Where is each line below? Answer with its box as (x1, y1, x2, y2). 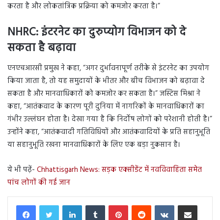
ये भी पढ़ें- (7, 164, 37, 176)
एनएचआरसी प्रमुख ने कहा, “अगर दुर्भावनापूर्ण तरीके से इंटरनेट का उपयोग (7, 62, 209, 75)
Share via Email (197, 199, 212, 210)
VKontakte (174, 199, 202, 210)
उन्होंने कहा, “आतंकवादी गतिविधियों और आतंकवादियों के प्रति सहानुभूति (7, 126, 210, 138)
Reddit (151, 199, 169, 210)
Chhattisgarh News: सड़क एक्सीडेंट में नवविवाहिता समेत (37, 164, 202, 176)
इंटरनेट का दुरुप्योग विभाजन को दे (38, 23, 186, 42)
